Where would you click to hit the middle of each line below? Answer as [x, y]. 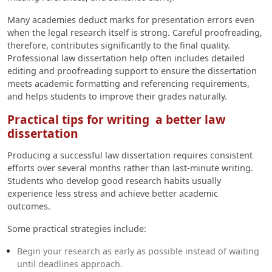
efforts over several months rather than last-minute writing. [130, 168]
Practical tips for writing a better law [116, 119]
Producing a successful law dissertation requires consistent [130, 155]
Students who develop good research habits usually [114, 181]
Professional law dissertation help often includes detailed [126, 58]
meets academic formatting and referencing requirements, [128, 83]
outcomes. [30, 206]
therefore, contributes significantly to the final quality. [119, 45]
